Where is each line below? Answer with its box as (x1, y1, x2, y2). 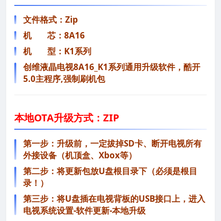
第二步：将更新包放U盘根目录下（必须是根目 (23, 165, 197, 177)
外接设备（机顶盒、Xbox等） (23, 149, 137, 161)
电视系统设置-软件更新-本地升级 (23, 205, 146, 217)
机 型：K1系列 (23, 45, 91, 57)
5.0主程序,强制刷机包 (23, 73, 105, 85)
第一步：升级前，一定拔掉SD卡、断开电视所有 (23, 138, 202, 149)
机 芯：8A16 (23, 30, 85, 41)
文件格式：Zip (23, 14, 78, 26)
